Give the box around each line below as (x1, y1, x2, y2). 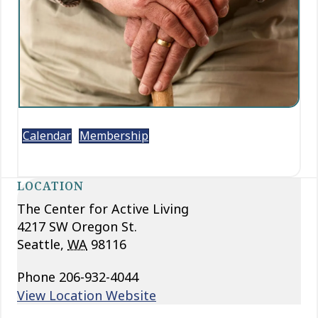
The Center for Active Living (17, 199, 189, 217)
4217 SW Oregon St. (17, 217, 137, 235)
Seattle (17, 235, 60, 253)
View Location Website (17, 286, 156, 304)
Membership (79, 127, 148, 143)
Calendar (23, 127, 71, 143)
